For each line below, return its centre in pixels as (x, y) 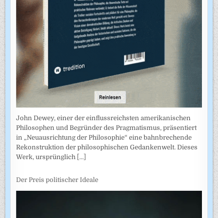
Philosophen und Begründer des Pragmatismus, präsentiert (107, 128)
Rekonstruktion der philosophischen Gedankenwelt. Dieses (107, 147)
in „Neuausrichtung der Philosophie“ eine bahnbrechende (104, 138)
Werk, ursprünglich (47, 157)
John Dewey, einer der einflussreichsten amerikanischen (104, 118)
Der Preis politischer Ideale (57, 180)
